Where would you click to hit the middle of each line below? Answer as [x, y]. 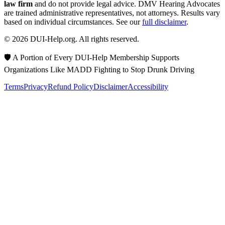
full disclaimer [164, 22]
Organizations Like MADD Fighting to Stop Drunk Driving [99, 69]
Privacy [36, 86]
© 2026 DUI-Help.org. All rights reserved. [72, 39]
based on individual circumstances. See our [73, 22]
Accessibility [148, 86]
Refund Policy [71, 86]
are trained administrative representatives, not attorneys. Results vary [112, 13]
